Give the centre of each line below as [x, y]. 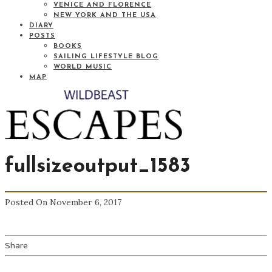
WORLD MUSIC [83, 67]
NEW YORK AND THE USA [105, 15]
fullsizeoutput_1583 [98, 166]
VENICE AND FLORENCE [102, 5]
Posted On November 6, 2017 [63, 202]
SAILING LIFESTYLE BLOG [106, 57]
